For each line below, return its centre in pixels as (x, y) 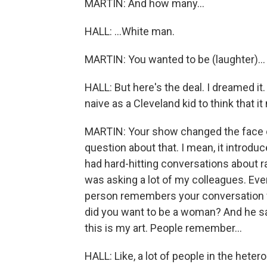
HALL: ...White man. (130, 31)
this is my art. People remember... (163, 228)
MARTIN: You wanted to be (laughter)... (175, 59)
